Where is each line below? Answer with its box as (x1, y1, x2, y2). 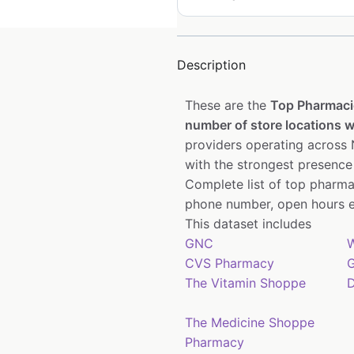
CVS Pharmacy (185, 255, 274, 272)
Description (177, 57, 246, 73)
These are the (185, 97, 270, 114)
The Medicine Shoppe (185, 314, 314, 331)
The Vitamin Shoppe (185, 275, 306, 292)
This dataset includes (185, 216, 311, 232)
